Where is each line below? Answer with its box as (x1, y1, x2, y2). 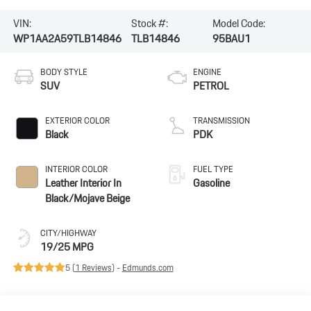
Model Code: (212, 15, 265, 32)
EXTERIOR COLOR (44, 112, 110, 128)
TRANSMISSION (193, 112, 250, 128)
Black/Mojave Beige (44, 189, 130, 207)
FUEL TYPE (193, 161, 233, 176)
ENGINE (193, 64, 221, 79)
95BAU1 (212, 30, 251, 47)
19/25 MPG (40, 237, 94, 255)
